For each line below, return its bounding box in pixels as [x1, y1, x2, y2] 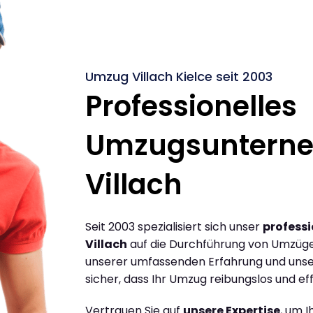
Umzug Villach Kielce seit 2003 [85, 67, 272, 85]
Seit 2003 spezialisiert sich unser [85, 218, 263, 235]
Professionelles [85, 86, 297, 126]
